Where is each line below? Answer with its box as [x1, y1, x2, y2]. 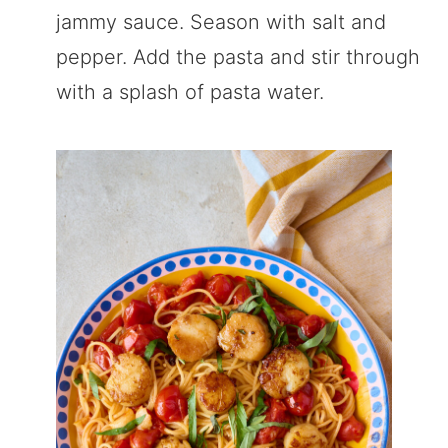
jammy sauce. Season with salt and [56, 10, 386, 35]
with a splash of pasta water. [56, 80, 324, 105]
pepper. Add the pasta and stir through [56, 45, 420, 70]
